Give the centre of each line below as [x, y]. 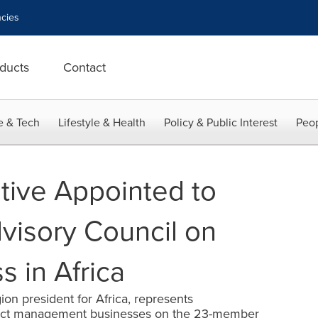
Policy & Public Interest [221, 122]
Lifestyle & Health [102, 122]
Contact [84, 67]
